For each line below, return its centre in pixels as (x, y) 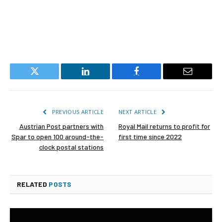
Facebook (153, 79)
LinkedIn (101, 79)
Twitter (47, 79)
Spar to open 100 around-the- (57, 136)
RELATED (33, 184)
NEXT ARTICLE (139, 111)
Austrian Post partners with (61, 126)
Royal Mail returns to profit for (164, 126)
